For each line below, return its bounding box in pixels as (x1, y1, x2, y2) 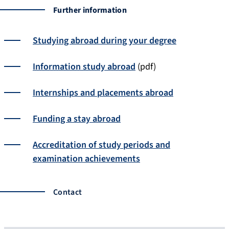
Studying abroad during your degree (33, 34, 176, 47)
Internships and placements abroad (33, 86, 173, 99)
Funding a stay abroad (33, 112, 121, 125)
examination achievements (33, 152, 140, 165)
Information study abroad (33, 60, 135, 73)
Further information (53, 4, 127, 16)
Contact (53, 186, 82, 198)
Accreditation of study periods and (33, 138, 170, 151)
